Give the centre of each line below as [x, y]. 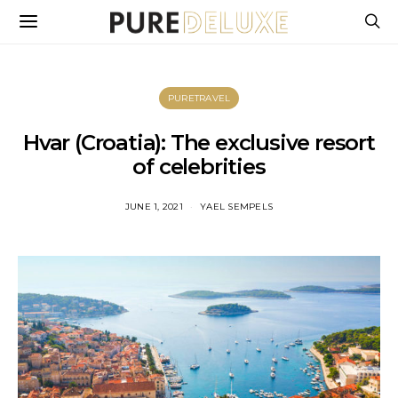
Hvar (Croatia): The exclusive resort [199, 143]
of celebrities [199, 167]
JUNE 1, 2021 [154, 207]
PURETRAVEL [199, 98]
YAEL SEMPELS [237, 207]
